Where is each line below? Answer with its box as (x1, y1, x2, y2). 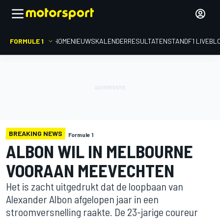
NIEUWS (71, 37, 95, 45)
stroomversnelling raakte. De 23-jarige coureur (6, 205, 198, 218)
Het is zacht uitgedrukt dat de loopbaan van (6, 180, 183, 192)
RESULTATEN (128, 37, 167, 45)
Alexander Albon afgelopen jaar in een (6, 192, 159, 205)
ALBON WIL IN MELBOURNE (6, 140, 193, 162)
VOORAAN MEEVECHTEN (6, 160, 174, 181)
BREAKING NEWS (9, 129, 62, 137)
